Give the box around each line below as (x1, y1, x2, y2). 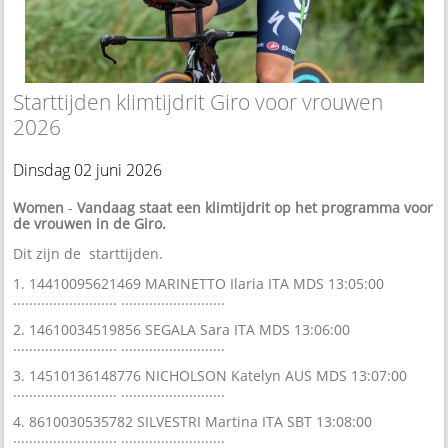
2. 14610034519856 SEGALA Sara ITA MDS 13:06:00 (13, 319, 351, 339)
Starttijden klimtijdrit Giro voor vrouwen (13, 87, 384, 116)
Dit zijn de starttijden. (13, 243, 164, 263)
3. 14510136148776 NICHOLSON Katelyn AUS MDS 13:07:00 (13, 365, 408, 385)
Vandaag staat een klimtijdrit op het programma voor (77, 197, 434, 217)
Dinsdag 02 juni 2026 (13, 158, 163, 181)
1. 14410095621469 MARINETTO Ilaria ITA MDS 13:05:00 (13, 273, 385, 293)
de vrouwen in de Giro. (13, 213, 167, 233)
